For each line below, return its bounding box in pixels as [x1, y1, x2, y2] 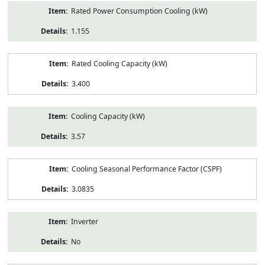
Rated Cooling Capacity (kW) [71, 58, 167, 69]
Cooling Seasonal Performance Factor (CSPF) [71, 163, 222, 174]
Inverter [70, 216, 98, 227]
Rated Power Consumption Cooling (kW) [70, 5, 208, 16]
